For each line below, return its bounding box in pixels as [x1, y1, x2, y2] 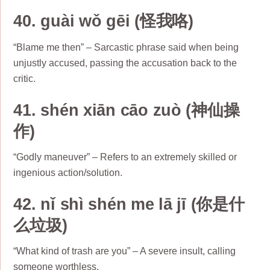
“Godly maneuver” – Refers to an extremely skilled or [13, 152, 237, 163]
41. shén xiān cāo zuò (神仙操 [13, 100, 240, 119]
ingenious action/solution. [13, 168, 123, 178]
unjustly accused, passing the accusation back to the [13, 57, 237, 68]
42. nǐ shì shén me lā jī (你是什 [13, 194, 245, 213]
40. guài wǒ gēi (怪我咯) [13, 11, 193, 31]
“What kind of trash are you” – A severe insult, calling [13, 246, 236, 257]
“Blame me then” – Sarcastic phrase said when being [13, 42, 239, 52]
